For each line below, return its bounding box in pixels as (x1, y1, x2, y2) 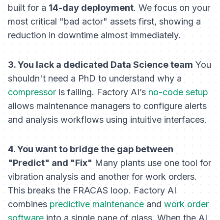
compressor (8, 87, 56, 98)
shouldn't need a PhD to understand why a (8, 73, 182, 84)
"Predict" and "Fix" (8, 158, 92, 168)
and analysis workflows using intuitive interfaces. (8, 114, 207, 125)
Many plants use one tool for (92, 158, 211, 168)
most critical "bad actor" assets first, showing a (8, 16, 201, 27)
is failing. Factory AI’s (56, 87, 148, 98)
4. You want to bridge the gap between (8, 144, 173, 155)
